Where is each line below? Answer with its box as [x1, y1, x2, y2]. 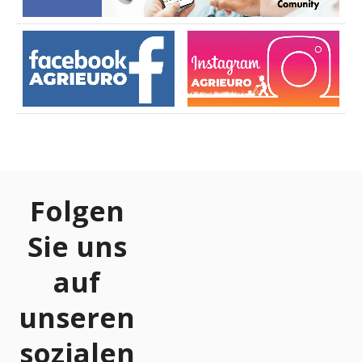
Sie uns [27, 228, 127, 266]
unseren [19, 299, 135, 337]
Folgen [29, 192, 124, 230]
